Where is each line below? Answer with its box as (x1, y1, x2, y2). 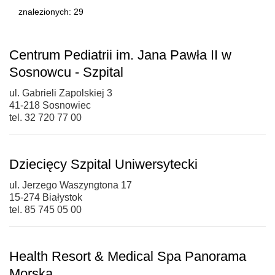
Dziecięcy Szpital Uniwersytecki (9, 156, 198, 172)
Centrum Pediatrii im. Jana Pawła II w (9, 47, 231, 63)
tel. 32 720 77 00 (9, 112, 82, 123)
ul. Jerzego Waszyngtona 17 (9, 179, 132, 190)
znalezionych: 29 (18, 6, 83, 17)
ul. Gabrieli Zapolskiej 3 (9, 87, 112, 98)
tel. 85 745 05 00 (9, 204, 82, 215)
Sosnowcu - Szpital (9, 64, 123, 80)
